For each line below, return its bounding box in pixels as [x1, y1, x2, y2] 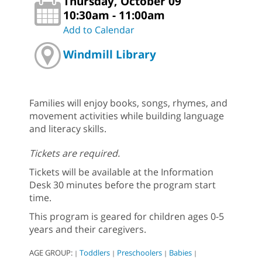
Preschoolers [117, 247, 162, 258]
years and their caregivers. [29, 223, 146, 236]
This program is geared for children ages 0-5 [29, 210, 224, 223]
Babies [169, 247, 192, 258]
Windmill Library [63, 46, 156, 61]
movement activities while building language [29, 109, 224, 123]
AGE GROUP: [29, 247, 74, 258]
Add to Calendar [63, 23, 135, 37]
